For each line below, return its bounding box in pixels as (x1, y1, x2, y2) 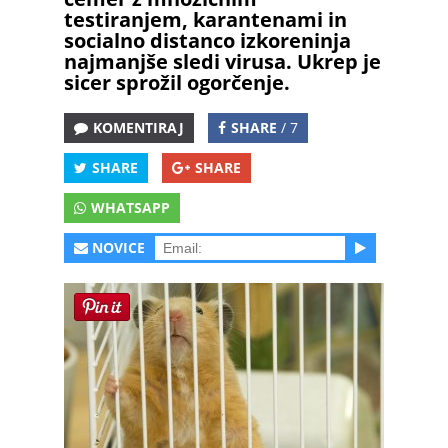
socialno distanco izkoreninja (64, 27, 351, 54)
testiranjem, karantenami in (64, 6, 347, 33)
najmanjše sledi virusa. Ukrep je (64, 48, 381, 75)
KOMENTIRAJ (93, 118, 184, 137)
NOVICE (92, 238, 145, 257)
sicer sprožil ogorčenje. (64, 69, 290, 96)
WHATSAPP (91, 198, 170, 217)
